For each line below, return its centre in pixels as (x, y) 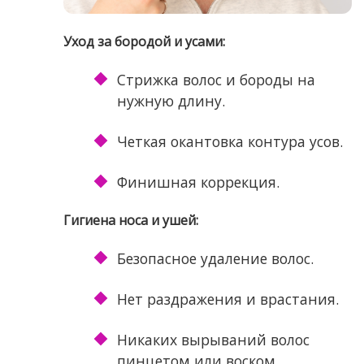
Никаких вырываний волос (213, 340)
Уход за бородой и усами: (144, 42)
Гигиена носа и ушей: (130, 221)
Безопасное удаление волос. (215, 259)
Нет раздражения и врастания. (227, 299)
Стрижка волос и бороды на (216, 80)
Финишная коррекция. (198, 182)
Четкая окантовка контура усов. (230, 142)
